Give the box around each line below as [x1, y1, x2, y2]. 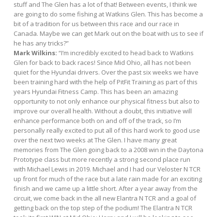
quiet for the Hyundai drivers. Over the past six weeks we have [14, 67, 199, 77]
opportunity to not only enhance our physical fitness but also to [14, 96, 200, 106]
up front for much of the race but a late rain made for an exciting [14, 174, 202, 183]
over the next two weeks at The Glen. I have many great [14, 135, 177, 144]
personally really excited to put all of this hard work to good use [14, 125, 200, 135]
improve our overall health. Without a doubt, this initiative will [14, 106, 192, 115]
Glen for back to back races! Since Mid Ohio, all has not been [14, 58, 191, 67]
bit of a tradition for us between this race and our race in [14, 19, 179, 28]
